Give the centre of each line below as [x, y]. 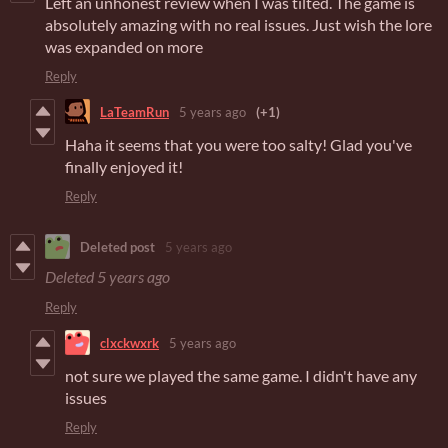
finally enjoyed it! [124, 167]
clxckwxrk [129, 342]
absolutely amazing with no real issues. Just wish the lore [238, 25]
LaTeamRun [134, 111]
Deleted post [117, 246]
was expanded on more [124, 47]
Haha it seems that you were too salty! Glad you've [238, 145]
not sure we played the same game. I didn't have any [241, 376]
